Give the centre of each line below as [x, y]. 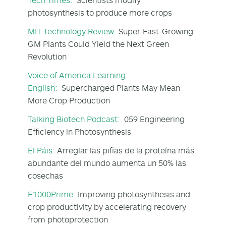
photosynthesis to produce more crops [100, 12]
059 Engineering [153, 119]
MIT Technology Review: [72, 31]
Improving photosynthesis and [133, 194]
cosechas [45, 175]
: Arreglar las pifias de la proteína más [123, 150]
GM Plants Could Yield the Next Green [98, 44]
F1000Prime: [52, 194]
